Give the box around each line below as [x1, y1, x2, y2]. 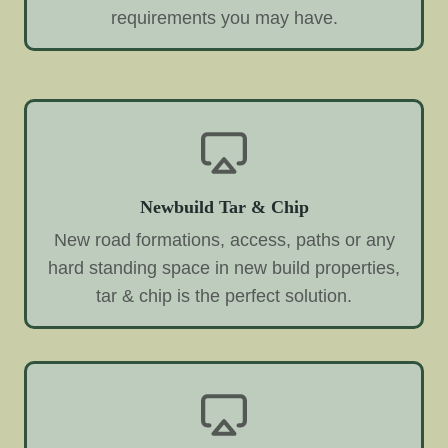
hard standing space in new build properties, [48, 258, 400, 279]
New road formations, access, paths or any [53, 230, 395, 251]
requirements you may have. [110, 7, 338, 28]
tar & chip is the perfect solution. [96, 286, 352, 307]
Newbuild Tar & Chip [139, 196, 309, 217]
